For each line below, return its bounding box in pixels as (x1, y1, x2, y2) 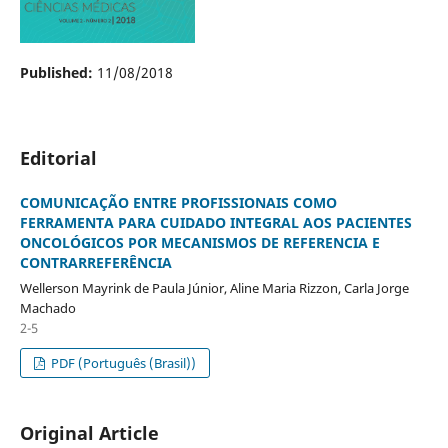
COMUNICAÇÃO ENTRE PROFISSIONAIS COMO (19, 192, 337, 212)
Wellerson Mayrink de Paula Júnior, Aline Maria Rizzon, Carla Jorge (19, 278, 409, 297)
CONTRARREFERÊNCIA (19, 252, 172, 272)
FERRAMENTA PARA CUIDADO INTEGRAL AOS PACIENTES (19, 212, 412, 232)
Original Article (19, 420, 159, 445)
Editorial (19, 145, 97, 170)
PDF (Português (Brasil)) (48, 353, 197, 372)
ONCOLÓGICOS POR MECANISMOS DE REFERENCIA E (19, 232, 380, 252)
